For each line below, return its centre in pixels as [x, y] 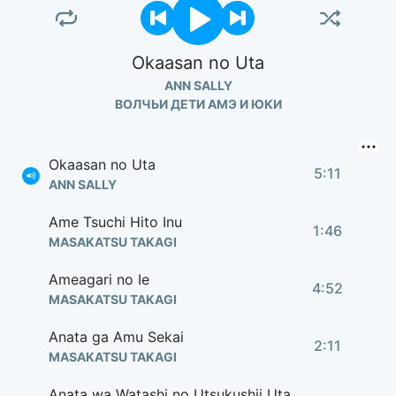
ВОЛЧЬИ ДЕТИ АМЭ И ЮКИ [198, 104]
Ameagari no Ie [99, 279]
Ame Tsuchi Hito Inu [115, 222]
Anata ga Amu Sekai [116, 337]
